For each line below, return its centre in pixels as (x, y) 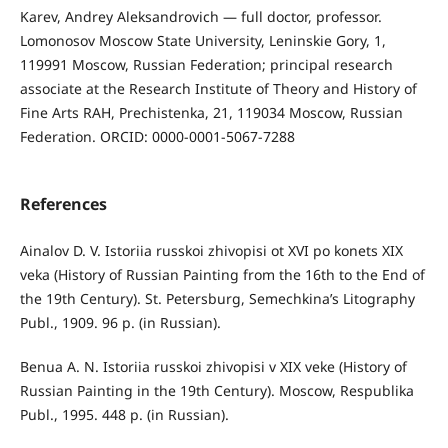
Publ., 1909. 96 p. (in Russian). (120, 322)
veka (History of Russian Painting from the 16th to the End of (222, 274)
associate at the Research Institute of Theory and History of (218, 88)
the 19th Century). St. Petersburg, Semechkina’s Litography (217, 298)
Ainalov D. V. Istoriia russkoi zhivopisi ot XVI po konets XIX (211, 250)
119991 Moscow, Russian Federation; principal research (206, 64)
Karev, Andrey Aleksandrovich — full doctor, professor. (200, 16)
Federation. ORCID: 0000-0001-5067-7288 (157, 136)
